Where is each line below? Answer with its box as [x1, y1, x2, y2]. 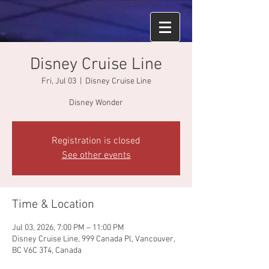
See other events [61, 150, 131, 162]
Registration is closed [52, 135, 141, 147]
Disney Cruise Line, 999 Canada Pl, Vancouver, [12, 234, 175, 244]
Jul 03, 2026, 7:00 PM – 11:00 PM [12, 223, 124, 233]
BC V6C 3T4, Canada [12, 246, 82, 256]
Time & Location [12, 198, 94, 212]
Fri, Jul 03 [41, 76, 76, 86]
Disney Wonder [69, 98, 123, 108]
